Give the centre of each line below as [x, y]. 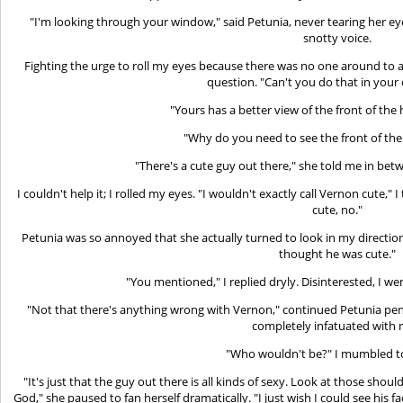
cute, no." [337, 209]
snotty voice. [337, 37]
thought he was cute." [337, 253]
